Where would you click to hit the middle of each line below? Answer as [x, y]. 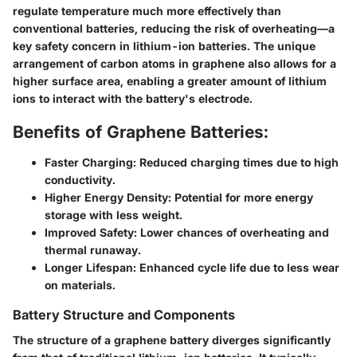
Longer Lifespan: [90, 267]
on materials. [80, 284]
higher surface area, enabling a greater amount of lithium [170, 81]
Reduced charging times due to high [237, 162]
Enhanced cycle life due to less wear [238, 267]
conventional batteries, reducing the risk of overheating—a [174, 29]
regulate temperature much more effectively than [147, 11]
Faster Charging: [90, 162]
